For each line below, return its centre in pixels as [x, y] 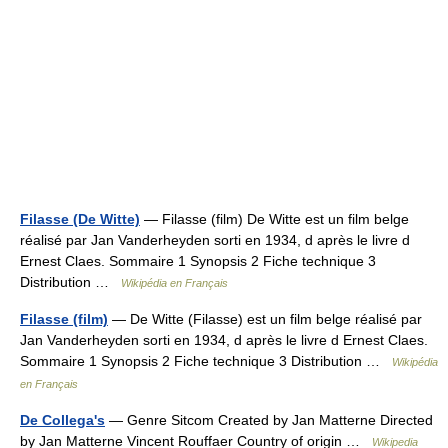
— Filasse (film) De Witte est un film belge [274, 219]
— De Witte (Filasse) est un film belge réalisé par [265, 319]
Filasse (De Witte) [80, 219]
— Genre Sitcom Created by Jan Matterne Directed [269, 420]
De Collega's [62, 420]
